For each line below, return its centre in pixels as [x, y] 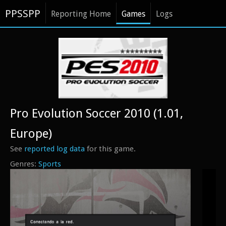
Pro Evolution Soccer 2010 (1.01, [97, 114]
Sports [50, 164]
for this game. [110, 149]
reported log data [54, 149]
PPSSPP [23, 14]
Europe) [31, 134]
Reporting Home [81, 14]
